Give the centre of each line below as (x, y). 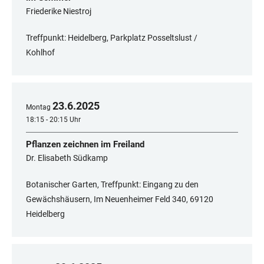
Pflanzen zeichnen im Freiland (85, 145)
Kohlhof (40, 53)
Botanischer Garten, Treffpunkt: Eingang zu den (112, 185)
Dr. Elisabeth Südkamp (67, 158)
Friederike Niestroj (59, 11)
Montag (38, 108)
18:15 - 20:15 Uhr (53, 120)
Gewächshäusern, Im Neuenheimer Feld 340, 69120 (120, 199)
